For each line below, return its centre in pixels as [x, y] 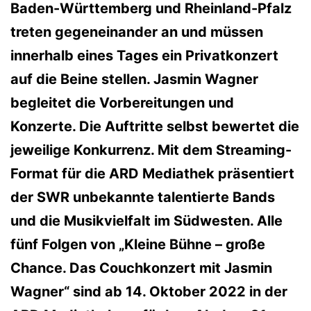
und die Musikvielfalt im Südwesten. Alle [146, 220]
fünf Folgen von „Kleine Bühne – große [138, 244]
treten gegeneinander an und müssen [137, 32]
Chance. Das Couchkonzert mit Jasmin [141, 268]
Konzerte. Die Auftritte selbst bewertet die [155, 126]
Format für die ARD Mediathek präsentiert [152, 173]
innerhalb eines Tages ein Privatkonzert [144, 55]
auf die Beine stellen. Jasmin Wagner [134, 79]
